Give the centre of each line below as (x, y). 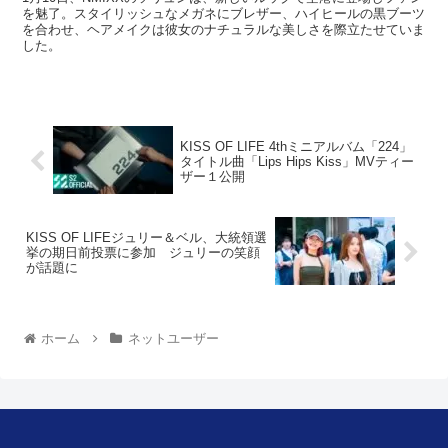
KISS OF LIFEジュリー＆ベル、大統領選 (146, 238)
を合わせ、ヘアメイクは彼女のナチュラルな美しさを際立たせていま (224, 30)
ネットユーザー (173, 338)
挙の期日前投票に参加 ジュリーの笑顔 (143, 253)
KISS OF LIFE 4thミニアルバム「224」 (295, 146)
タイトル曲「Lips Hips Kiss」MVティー (296, 161)
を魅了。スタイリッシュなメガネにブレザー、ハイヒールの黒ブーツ (224, 14)
